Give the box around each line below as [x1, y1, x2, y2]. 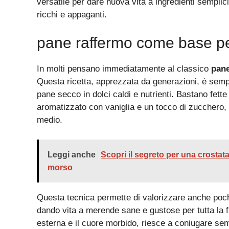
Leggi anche [48, 150, 96, 159]
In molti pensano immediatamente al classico [37, 64, 211, 74]
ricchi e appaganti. [37, 9, 107, 19]
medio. [37, 115, 62, 125]
